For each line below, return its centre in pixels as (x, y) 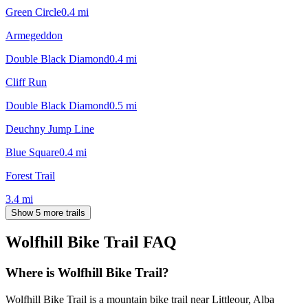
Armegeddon (34, 35)
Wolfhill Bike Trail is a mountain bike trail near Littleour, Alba (140, 300)
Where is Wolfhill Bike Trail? (87, 273)
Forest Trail (30, 175)
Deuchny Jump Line (50, 129)
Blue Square (32, 152)
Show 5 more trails (48, 212)
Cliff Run (26, 82)
